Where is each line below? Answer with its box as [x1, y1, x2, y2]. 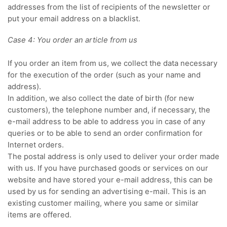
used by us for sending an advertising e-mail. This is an [8, 186, 206, 196]
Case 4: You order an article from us [8, 35, 137, 45]
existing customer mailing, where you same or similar [8, 198, 199, 208]
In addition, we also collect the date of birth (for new [8, 93, 194, 103]
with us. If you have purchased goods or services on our [8, 163, 208, 173]
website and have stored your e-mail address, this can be [8, 175, 213, 184]
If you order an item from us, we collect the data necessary [8, 58, 217, 68]
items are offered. [8, 210, 71, 219]
